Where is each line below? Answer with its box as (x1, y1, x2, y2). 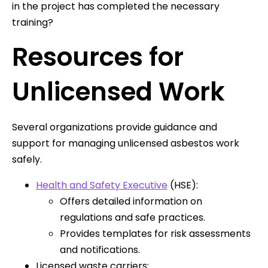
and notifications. (60, 242, 140, 257)
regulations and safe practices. (60, 210, 205, 224)
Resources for (12, 39, 184, 75)
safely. (12, 152, 42, 166)
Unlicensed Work (12, 74, 225, 109)
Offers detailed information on (60, 194, 202, 208)
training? (12, 15, 53, 29)
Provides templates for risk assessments (60, 226, 251, 240)
